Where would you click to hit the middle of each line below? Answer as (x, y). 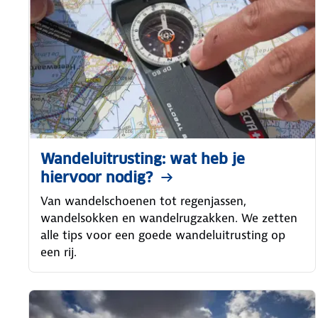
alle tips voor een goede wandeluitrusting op (163, 235)
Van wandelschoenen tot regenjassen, (143, 201)
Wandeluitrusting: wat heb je (143, 159)
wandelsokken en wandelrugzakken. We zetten (169, 218)
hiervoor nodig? (97, 178)
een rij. (59, 252)
